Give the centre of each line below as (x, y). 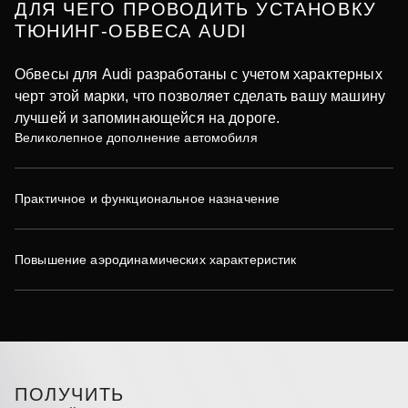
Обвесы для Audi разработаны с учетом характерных (199, 75)
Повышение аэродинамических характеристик (156, 260)
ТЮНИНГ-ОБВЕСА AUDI (131, 31)
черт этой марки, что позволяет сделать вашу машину (200, 97)
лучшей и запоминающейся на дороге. (148, 118)
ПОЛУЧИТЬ (70, 395)
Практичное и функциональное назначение (148, 199)
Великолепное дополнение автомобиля (136, 138)
